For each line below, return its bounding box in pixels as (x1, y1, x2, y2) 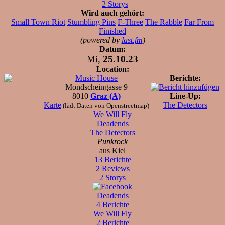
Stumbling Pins (67, 17, 116, 26)
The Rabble (145, 17, 182, 26)
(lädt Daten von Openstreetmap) (61, 101, 149, 109)
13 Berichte (94, 155, 131, 164)
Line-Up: (169, 91, 201, 100)
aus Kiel (99, 146, 126, 155)
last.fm (121, 35, 143, 44)
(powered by (80, 35, 122, 44)
